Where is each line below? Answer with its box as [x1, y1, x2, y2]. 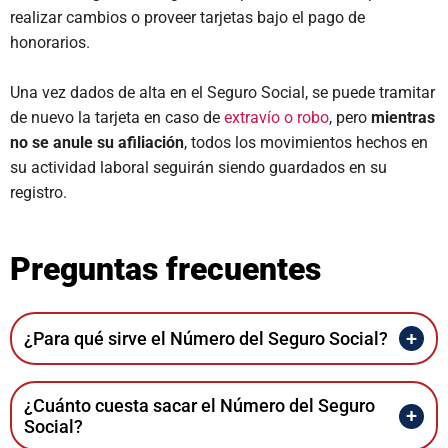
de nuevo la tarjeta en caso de [10, 108, 224, 127]
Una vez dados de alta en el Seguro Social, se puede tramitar [10, 83, 435, 102]
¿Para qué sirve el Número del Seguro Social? [24, 328, 388, 349]
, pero [329, 108, 371, 127]
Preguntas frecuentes [10, 250, 321, 288]
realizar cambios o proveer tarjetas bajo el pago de [10, 8, 365, 27]
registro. [10, 183, 71, 202]
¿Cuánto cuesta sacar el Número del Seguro [24, 395, 375, 416]
